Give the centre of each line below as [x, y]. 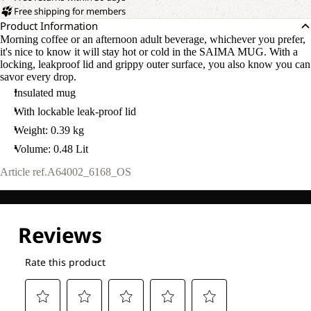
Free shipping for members [70, 11]
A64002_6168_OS [89, 172]
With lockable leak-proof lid [75, 111]
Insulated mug [45, 93]
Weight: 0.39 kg [49, 130]
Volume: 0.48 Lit [51, 149]
